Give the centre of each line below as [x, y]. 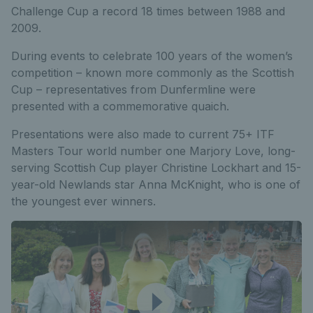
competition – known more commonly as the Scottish [153, 72]
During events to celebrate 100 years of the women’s [152, 56]
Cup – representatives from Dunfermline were [133, 89]
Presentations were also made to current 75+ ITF [143, 134]
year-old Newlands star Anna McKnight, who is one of [156, 184]
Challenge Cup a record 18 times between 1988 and [148, 11]
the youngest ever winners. [83, 201]
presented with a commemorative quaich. [120, 106]
